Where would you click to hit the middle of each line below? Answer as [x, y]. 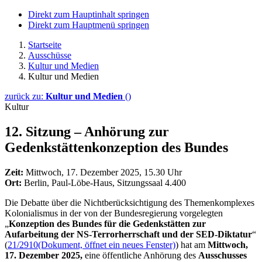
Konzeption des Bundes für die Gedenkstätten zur [107, 223]
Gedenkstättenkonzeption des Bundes [116, 147]
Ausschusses [223, 255]
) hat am [192, 244]
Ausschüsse [50, 55]
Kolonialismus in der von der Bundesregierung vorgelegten [114, 213]
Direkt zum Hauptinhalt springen [89, 14]
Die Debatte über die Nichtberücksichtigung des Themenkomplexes [130, 202]
